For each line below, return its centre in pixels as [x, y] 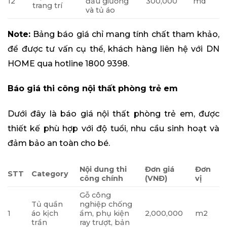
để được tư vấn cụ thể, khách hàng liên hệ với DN [113, 49]
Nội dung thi [103, 169]
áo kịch [45, 213]
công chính [102, 178]
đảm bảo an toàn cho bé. [59, 143]
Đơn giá [160, 169]
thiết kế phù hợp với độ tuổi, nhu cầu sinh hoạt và [113, 129]
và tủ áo [101, 10]
